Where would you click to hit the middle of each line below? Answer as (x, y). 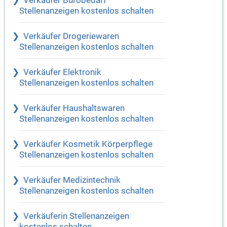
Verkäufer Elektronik (62, 72)
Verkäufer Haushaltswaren (74, 108)
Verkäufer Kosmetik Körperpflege (88, 144)
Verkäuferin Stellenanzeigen (76, 216)
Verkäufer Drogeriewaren (71, 36)
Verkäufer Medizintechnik (72, 180)
